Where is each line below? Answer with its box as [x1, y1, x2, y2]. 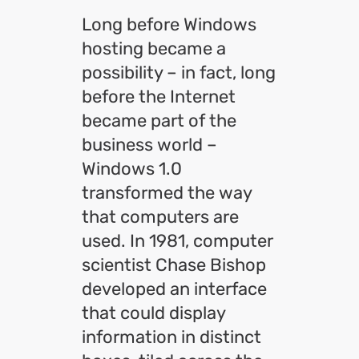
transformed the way [82, 182, 252, 204]
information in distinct [82, 326, 261, 348]
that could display [82, 302, 225, 324]
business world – [82, 134, 217, 155]
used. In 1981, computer [82, 230, 273, 252]
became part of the [82, 110, 236, 131]
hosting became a [82, 38, 226, 59]
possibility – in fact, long [82, 62, 276, 83]
